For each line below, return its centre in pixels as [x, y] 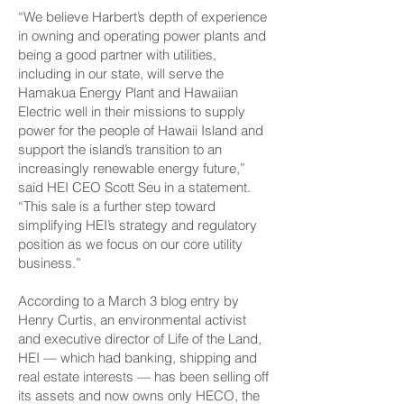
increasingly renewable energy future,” [132, 168]
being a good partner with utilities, [117, 55]
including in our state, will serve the [121, 73]
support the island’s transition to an [120, 149]
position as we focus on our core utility [130, 244]
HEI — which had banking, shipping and [138, 358]
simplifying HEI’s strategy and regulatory [138, 225]
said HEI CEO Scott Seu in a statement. [134, 187]
